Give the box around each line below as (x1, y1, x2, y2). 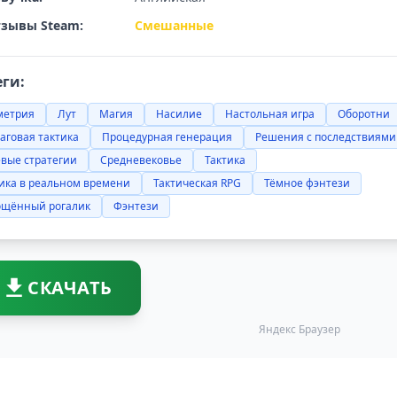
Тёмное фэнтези (264, 175, 350, 191)
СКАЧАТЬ (27, 276, 113, 300)
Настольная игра (225, 106, 315, 121)
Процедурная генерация (102, 129, 232, 144)
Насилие (156, 106, 202, 121)
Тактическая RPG (153, 175, 241, 191)
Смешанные (135, 17, 214, 34)
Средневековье (100, 152, 182, 167)
